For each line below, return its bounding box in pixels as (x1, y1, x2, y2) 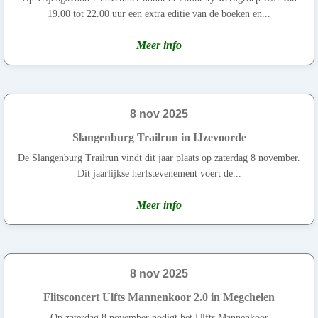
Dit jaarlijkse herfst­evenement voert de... (77, 168, 241, 179)
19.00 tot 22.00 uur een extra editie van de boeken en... (48, 8, 270, 19)
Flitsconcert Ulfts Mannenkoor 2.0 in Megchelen (43, 290, 275, 303)
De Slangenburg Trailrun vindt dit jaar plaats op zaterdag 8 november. (18, 152, 300, 163)
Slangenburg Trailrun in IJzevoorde (72, 131, 246, 143)
